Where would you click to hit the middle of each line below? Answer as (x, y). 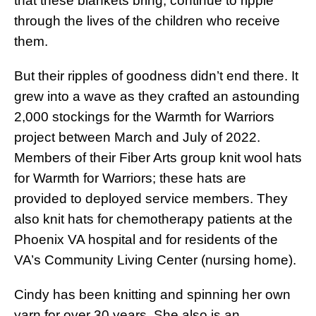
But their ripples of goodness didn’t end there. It (156, 75)
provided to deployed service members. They (151, 198)
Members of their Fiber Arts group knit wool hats (158, 157)
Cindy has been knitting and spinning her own (152, 294)
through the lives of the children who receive (147, 20)
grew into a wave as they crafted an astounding (157, 96)
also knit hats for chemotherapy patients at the (153, 219)
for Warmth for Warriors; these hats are (130, 178)
